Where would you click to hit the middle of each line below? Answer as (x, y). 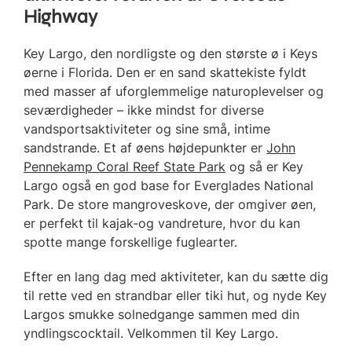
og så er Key (264, 166)
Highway (60, 17)
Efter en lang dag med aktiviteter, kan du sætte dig (176, 276)
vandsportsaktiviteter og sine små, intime (147, 128)
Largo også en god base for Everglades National (169, 185)
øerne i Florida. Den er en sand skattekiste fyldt (165, 72)
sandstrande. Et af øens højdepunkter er (145, 147)
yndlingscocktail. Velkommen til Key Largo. (151, 333)
